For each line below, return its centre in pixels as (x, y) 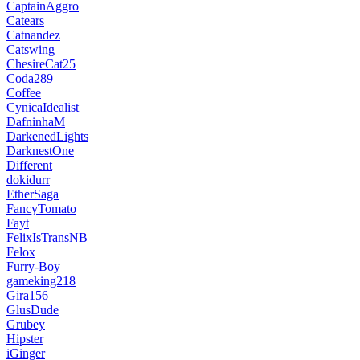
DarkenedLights (47, 136)
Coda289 (30, 78)
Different (29, 165)
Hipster (25, 338)
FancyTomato (41, 208)
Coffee (24, 92)
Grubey (26, 324)
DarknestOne (40, 150)
